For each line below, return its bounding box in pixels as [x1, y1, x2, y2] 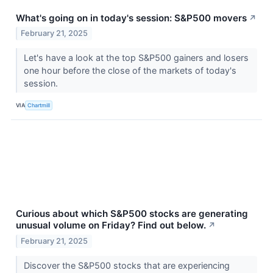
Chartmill [27, 101, 51, 108]
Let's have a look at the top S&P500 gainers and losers [23, 52, 249, 63]
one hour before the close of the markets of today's [23, 65, 236, 76]
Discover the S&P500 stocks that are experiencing [23, 260, 230, 271]
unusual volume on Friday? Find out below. [16, 219, 206, 232]
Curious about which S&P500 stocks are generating [16, 208, 248, 220]
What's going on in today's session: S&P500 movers [16, 12, 247, 24]
